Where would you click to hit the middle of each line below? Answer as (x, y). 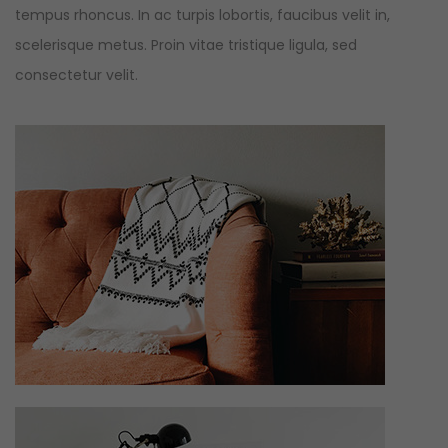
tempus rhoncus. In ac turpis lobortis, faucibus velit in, (202, 15)
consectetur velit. (76, 75)
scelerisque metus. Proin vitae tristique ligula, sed (186, 45)
